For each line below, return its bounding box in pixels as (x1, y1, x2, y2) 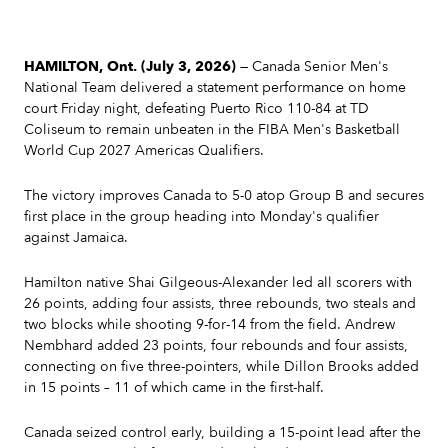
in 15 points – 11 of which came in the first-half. (24, 378, 324, 397)
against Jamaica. (24, 228, 128, 247)
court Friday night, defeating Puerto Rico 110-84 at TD (24, 99, 369, 118)
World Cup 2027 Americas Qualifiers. (24, 141, 264, 160)
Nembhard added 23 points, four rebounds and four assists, (24, 336, 408, 355)
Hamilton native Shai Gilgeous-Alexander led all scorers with (24, 273, 412, 292)
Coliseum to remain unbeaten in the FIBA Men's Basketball (24, 120, 400, 139)
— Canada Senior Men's (236, 57, 388, 76)
